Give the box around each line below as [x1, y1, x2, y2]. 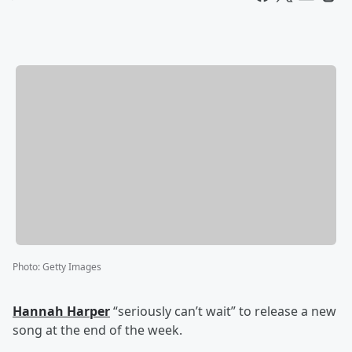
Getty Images [42, 260, 101, 274]
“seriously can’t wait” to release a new [110, 302, 336, 321]
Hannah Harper [13, 302, 110, 321]
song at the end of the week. [13, 321, 182, 339]
